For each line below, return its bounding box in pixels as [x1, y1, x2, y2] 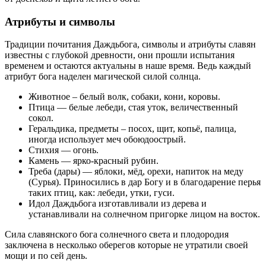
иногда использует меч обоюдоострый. [28, 134, 186, 145]
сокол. [28, 113, 53, 123]
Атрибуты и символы [5, 15, 115, 28]
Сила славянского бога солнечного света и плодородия [5, 229, 229, 240]
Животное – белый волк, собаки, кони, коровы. [28, 91, 220, 102]
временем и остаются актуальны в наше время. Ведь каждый [5, 61, 251, 71]
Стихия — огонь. [28, 145, 99, 156]
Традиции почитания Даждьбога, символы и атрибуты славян [5, 39, 256, 50]
